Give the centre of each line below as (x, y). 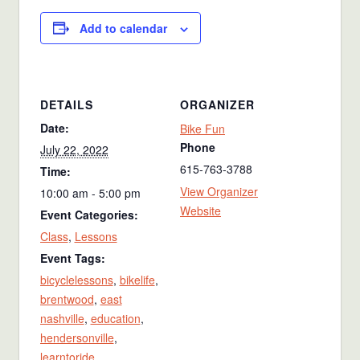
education (115, 319)
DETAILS (66, 105)
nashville (62, 319)
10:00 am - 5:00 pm (90, 193)
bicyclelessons (76, 280)
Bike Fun (202, 129)
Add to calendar (123, 28)
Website (200, 211)
